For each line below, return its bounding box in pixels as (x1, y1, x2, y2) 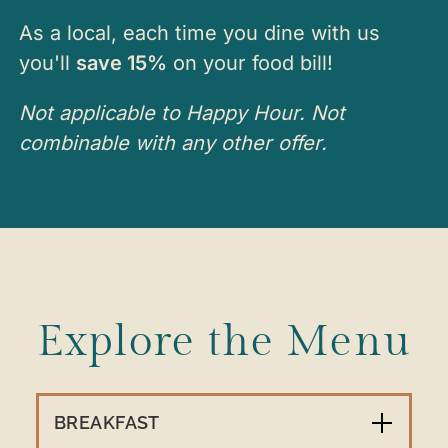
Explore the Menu (37, 316, 411, 369)
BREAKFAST (54, 412, 160, 434)
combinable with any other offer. (19, 131, 327, 156)
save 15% (76, 51, 167, 76)
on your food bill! (167, 51, 333, 76)
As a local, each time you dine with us (19, 21, 380, 46)
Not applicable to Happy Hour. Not (19, 101, 345, 126)
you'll (19, 51, 76, 76)
